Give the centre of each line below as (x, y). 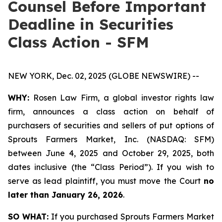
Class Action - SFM (79, 42)
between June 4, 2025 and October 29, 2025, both (111, 153)
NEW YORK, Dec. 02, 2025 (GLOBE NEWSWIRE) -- (104, 76)
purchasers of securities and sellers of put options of (111, 125)
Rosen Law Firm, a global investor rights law (122, 98)
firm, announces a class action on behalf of (111, 111)
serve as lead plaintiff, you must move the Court (106, 181)
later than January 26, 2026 (65, 195)
